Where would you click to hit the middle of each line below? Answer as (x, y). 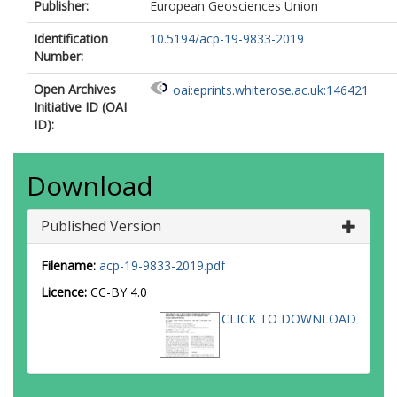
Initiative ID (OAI (80, 107)
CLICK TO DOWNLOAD (289, 319)
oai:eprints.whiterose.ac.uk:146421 (271, 90)
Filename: (68, 265)
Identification (71, 39)
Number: (58, 56)
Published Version (101, 226)
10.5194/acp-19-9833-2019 (227, 39)
